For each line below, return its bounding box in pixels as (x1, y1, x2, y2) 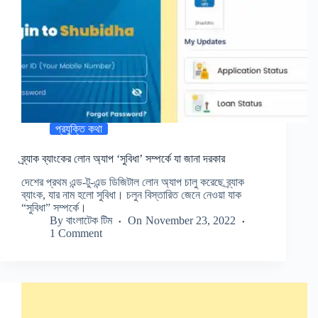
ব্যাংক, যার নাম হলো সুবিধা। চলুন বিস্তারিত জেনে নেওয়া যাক (21, 188, 241, 201)
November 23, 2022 (145, 214, 236, 226)
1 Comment (50, 226, 102, 239)
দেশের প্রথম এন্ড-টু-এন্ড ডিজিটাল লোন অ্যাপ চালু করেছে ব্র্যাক (21, 175, 244, 188)
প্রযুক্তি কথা (55, 123, 102, 136)
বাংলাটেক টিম (66, 214, 113, 226)
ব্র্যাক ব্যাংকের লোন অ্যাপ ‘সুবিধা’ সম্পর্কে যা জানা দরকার (21, 153, 225, 165)
